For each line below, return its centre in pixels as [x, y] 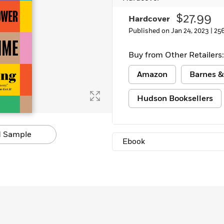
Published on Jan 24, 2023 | [171, 31]
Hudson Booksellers [175, 98]
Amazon [152, 74]
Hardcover [149, 19]
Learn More [37, 8]
